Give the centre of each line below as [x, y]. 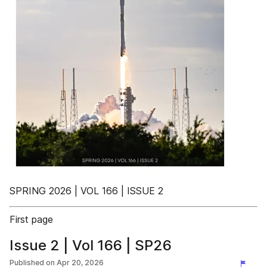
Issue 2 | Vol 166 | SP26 [91, 245]
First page [31, 219]
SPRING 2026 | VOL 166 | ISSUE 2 [86, 191]
